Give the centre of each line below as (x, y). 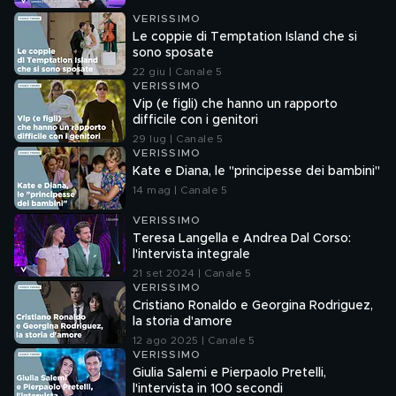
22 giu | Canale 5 (178, 72)
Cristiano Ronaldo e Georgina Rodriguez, (253, 306)
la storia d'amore (183, 322)
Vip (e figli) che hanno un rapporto (235, 104)
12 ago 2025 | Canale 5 (194, 340)
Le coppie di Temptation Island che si (245, 37)
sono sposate (173, 53)
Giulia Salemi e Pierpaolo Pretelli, (229, 373)
